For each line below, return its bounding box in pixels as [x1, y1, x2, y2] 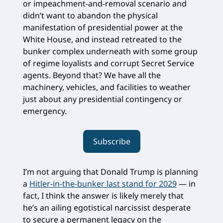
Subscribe [93, 135, 130, 147]
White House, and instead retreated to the [23, 33, 182, 45]
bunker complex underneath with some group [23, 45, 198, 57]
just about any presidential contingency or [23, 93, 182, 105]
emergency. [23, 105, 67, 116]
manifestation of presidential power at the [23, 21, 183, 33]
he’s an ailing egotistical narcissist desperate [23, 202, 191, 213]
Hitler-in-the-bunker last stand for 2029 [29, 178, 177, 189]
